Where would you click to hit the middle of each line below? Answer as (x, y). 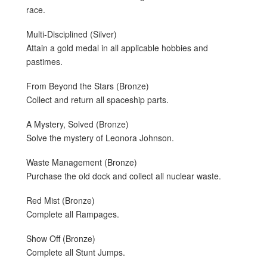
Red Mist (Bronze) (60, 200)
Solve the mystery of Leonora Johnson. (100, 137)
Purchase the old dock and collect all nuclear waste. (124, 176)
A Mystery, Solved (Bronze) (77, 124)
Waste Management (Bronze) (82, 162)
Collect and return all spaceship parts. (97, 99)
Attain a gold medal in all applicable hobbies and (117, 47)
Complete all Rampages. (73, 214)
